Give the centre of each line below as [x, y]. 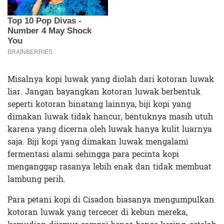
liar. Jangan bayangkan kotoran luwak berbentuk [104, 91]
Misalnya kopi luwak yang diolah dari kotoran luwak [111, 79]
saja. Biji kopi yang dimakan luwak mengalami [98, 141]
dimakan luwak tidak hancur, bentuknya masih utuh [110, 116]
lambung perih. [36, 179]
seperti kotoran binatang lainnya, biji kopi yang [99, 104]
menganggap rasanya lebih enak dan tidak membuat [109, 166]
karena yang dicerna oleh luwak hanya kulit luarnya [110, 129]
